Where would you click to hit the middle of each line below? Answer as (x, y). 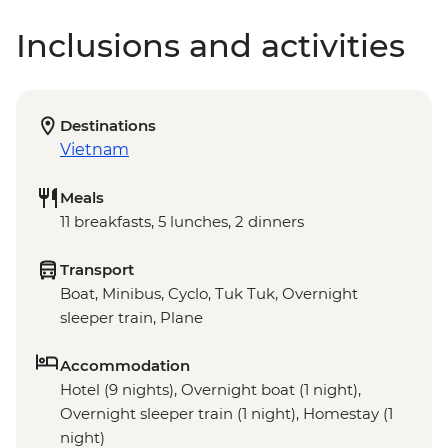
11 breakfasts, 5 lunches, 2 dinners (182, 222)
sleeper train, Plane (131, 318)
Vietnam (94, 150)
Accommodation (125, 366)
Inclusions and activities (210, 46)
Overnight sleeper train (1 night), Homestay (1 (226, 414)
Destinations (108, 126)
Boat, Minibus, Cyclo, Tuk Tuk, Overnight (209, 294)
